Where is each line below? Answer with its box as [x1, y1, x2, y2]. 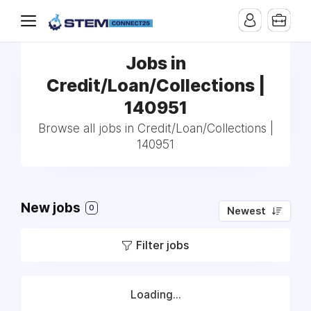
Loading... [130, 288, 181, 301]
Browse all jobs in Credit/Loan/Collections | [37, 121, 274, 135]
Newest [227, 205, 266, 217]
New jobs [21, 200, 83, 216]
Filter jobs [136, 238, 189, 252]
